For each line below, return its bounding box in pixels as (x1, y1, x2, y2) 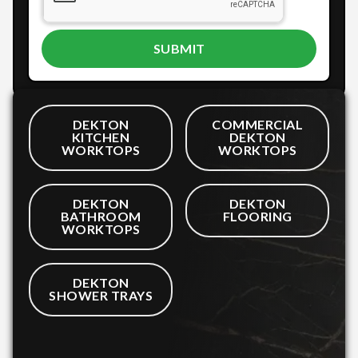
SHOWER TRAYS (49, 288, 153, 304)
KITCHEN (71, 129, 130, 145)
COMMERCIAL (212, 117, 303, 133)
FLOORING (222, 209, 292, 225)
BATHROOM (60, 209, 141, 225)
